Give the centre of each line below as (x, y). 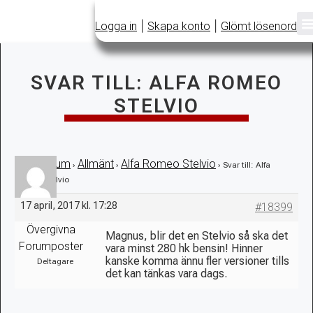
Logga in (116, 26)
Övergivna (51, 229)
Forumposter (51, 246)
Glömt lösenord (259, 26)
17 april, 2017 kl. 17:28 (69, 205)
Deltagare (55, 261)
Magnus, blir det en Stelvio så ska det (197, 235)
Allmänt (96, 164)
